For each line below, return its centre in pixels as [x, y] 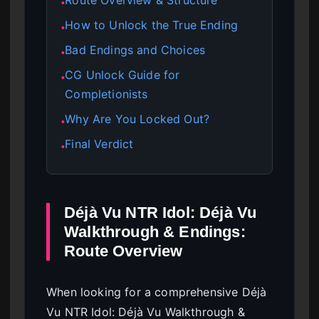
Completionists [106, 94]
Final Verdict [99, 143]
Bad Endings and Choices [135, 49]
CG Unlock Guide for [122, 74]
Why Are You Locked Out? [137, 119]
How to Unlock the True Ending [152, 25]
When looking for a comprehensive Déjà [157, 292]
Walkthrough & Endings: [155, 231]
